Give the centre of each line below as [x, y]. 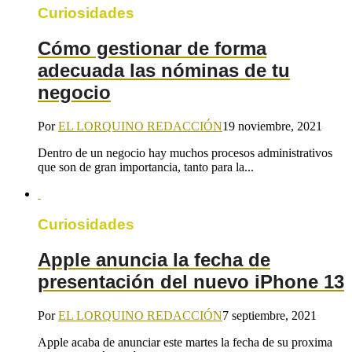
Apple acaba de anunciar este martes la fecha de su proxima [185, 342]
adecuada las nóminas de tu [164, 71]
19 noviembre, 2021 [272, 126]
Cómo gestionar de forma [152, 49]
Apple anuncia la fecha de [154, 259]
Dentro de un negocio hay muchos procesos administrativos [185, 153]
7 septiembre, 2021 [269, 315]
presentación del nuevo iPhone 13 [191, 281]
